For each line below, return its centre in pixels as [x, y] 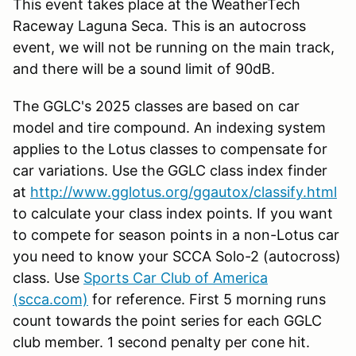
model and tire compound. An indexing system [169, 127]
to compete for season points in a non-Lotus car [176, 234]
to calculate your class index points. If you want [173, 213]
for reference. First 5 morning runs [207, 299]
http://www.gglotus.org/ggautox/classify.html [184, 192]
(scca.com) [50, 299]
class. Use [48, 277]
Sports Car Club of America [176, 277]
